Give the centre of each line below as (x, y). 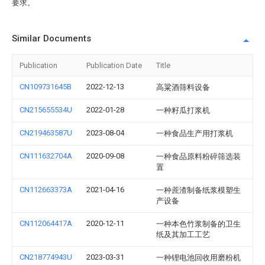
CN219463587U (46, 133)
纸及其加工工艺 (183, 235)
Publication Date (114, 65)
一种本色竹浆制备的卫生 (198, 224)
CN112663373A (46, 190)
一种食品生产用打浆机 (195, 133)
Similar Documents (51, 38)
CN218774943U (46, 257)
